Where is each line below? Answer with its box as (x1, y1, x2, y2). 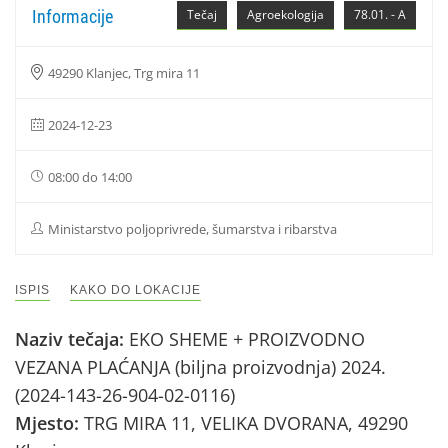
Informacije (32, 6, 113, 27)
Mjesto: (15, 411, 84, 435)
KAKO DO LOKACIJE (70, 283, 201, 297)
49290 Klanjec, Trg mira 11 (48, 64, 200, 82)
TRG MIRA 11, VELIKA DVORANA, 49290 (84, 411, 408, 435)
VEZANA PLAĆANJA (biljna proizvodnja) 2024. (15, 355, 386, 379)
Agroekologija (247, 6, 324, 23)
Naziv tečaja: (15, 327, 129, 351)
